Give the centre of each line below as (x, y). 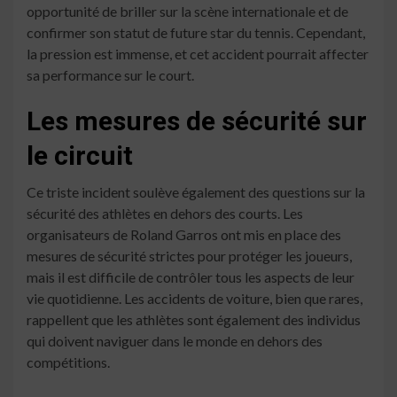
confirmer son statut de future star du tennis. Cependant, (196, 32)
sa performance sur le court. (110, 74)
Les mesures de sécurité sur (197, 121)
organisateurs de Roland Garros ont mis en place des (184, 234)
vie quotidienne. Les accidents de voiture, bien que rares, (195, 298)
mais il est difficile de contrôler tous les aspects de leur (191, 276)
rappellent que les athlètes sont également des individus (194, 319)
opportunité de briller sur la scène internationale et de (187, 11)
